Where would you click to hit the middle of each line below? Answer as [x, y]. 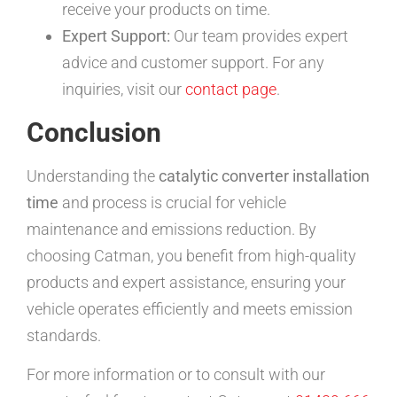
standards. [64, 335]
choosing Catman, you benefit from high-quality [191, 255]
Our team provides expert [259, 35]
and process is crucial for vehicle [172, 202]
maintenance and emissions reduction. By [171, 229]
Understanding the [93, 175]
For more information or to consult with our [176, 375]
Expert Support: [116, 35]
